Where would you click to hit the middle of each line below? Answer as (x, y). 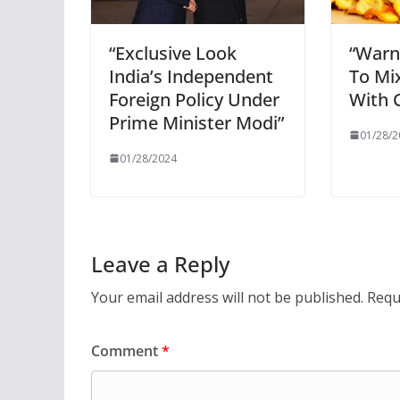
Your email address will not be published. (227, 297)
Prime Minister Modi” (196, 122)
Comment (126, 350)
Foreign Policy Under (194, 99)
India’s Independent (191, 76)
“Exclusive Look (173, 53)
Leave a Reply (160, 263)
